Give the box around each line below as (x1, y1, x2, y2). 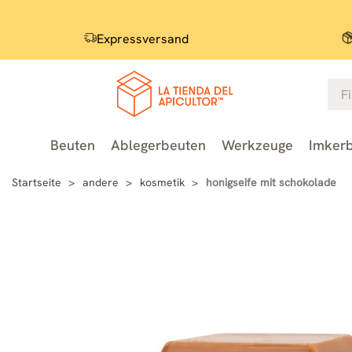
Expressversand (96, 31, 189, 47)
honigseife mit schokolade (206, 174, 336, 189)
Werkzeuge (221, 136, 293, 154)
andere (82, 174, 119, 189)
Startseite (12, 174, 61, 189)
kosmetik (140, 174, 185, 189)
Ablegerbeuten (110, 136, 206, 154)
